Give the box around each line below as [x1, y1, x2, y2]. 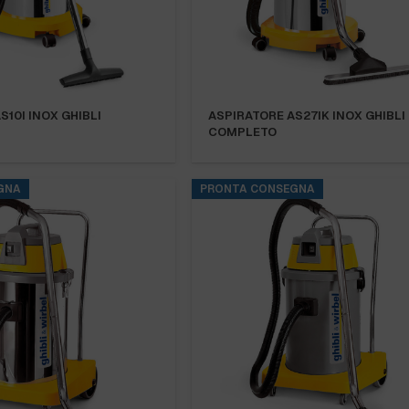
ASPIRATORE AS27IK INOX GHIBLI [208, 108, 405, 124]
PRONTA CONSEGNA [200, 181, 315, 196]
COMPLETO [208, 124, 277, 141]
